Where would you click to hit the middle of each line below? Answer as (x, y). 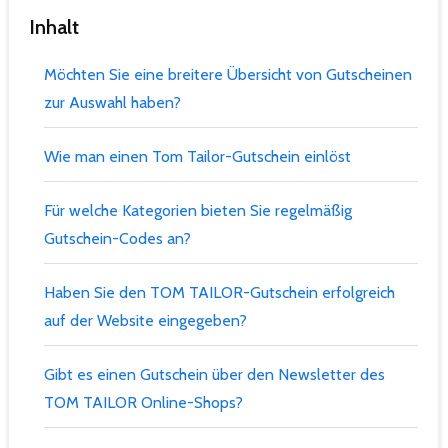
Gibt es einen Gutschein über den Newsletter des (214, 374)
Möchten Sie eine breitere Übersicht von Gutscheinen (228, 74)
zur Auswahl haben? (112, 102)
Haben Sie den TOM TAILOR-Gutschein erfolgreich (219, 292)
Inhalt (54, 26)
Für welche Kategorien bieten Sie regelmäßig (198, 210)
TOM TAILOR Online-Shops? (143, 402)
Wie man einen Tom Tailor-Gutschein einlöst (197, 156)
